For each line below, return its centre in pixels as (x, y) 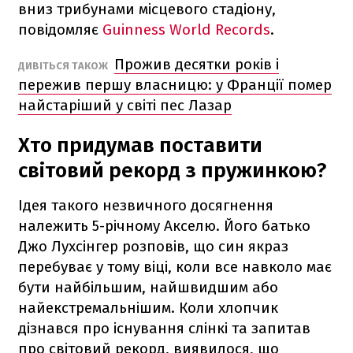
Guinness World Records (186, 29)
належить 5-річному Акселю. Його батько (164, 225)
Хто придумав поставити (140, 145)
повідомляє (60, 29)
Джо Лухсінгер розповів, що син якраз (153, 246)
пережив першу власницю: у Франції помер (175, 84)
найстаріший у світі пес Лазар (125, 105)
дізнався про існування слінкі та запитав (164, 328)
